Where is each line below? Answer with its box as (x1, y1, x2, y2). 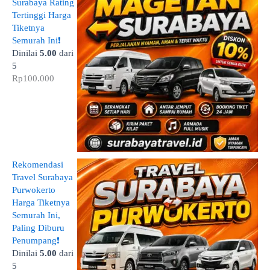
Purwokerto (12, 185, 55, 195)
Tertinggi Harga (12, 10, 71, 20)
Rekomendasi (12, 160, 63, 169)
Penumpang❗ (12, 236, 60, 245)
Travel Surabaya (12, 172, 73, 182)
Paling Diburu (12, 223, 64, 233)
